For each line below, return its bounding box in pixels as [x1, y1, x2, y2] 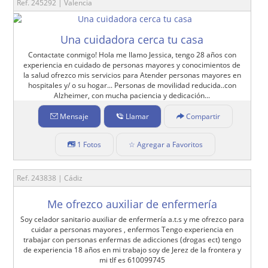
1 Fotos [77, 139, 101, 150]
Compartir [185, 111, 220, 121]
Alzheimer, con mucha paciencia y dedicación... [54, 90, 211, 100]
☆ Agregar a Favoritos [128, 139, 203, 150]
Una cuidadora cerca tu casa [60, 32, 204, 47]
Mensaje [59, 111, 89, 121]
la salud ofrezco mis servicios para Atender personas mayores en [23, 69, 241, 80]
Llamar [125, 111, 149, 121]
